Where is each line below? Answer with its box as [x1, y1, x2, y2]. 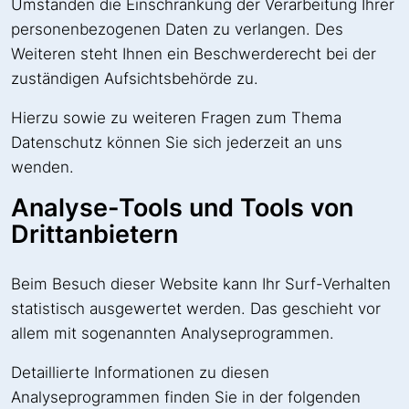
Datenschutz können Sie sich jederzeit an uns [11, 132, 342, 152]
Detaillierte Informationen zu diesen [11, 362, 269, 382]
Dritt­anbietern [11, 218, 178, 249]
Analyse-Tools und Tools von [11, 192, 353, 223]
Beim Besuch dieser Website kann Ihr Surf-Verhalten [11, 274, 391, 293]
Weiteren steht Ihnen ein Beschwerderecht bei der [11, 44, 376, 63]
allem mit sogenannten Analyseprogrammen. [11, 323, 334, 342]
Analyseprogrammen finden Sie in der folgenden [11, 387, 361, 406]
